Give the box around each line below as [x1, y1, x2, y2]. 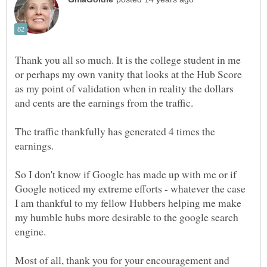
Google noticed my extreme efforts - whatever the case [15, 181, 246, 196]
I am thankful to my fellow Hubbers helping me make [15, 195, 241, 210]
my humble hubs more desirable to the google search [15, 210, 238, 225]
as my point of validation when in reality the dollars [15, 81, 234, 96]
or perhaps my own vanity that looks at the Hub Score [15, 67, 242, 82]
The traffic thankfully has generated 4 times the [15, 124, 215, 139]
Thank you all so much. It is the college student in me [15, 52, 241, 67]
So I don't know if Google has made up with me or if [15, 167, 237, 182]
